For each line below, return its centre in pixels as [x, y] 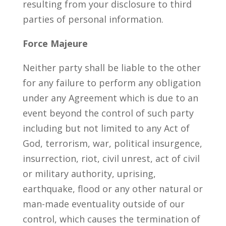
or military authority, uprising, [89, 174]
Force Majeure [55, 43]
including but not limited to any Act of [106, 128]
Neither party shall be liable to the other [111, 68]
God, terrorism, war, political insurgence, [112, 143]
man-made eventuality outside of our [103, 204]
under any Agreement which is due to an [110, 98]
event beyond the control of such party [108, 113]
